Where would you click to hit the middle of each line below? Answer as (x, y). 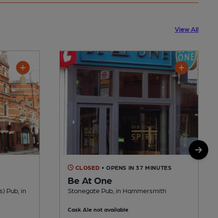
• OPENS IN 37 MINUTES (136, 167)
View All (187, 28)
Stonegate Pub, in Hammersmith (117, 190)
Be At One (90, 180)
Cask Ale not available (98, 209)
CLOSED (87, 167)
